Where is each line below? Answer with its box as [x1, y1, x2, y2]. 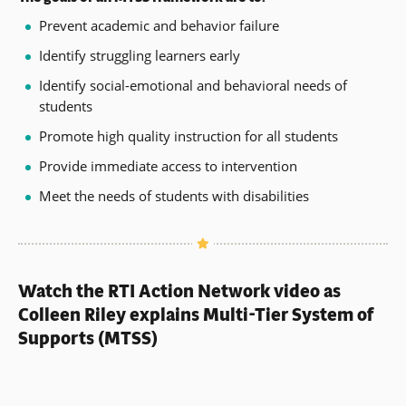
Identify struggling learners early [38, 46, 240, 65]
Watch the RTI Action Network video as [18, 279, 341, 304]
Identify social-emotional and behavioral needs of [38, 76, 347, 95]
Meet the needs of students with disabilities [38, 187, 309, 206]
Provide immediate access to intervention [38, 157, 301, 176]
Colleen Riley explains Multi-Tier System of [18, 303, 374, 328]
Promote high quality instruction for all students [38, 127, 338, 146]
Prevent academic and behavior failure [38, 16, 279, 35]
